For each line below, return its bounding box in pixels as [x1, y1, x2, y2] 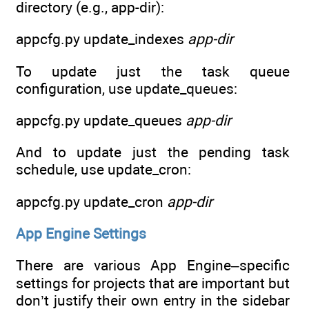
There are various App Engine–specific [16, 257, 290, 275]
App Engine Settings [16, 225, 146, 243]
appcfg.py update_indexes [16, 30, 188, 48]
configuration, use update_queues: [16, 79, 237, 97]
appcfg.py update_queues [16, 112, 186, 130]
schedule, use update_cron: [16, 161, 191, 179]
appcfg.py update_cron [16, 192, 167, 210]
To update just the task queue [16, 62, 290, 80]
